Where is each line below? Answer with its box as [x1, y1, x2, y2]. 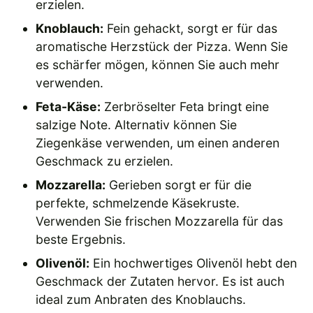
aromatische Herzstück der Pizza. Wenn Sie [36, 39, 289, 54]
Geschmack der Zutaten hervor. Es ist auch [36, 274, 285, 289]
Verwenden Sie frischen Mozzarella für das [36, 214, 284, 228]
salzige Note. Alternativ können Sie [36, 117, 238, 132]
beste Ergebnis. [36, 232, 126, 247]
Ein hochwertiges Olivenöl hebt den [89, 256, 298, 270]
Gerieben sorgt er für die [105, 177, 252, 192]
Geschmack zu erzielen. [36, 154, 174, 168]
